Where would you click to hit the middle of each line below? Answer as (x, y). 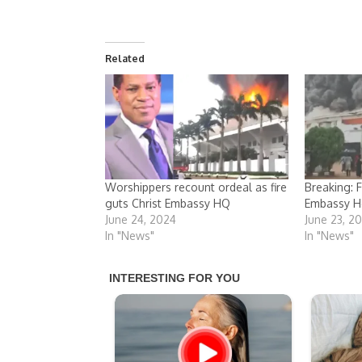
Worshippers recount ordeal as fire (196, 187)
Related (125, 59)
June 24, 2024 (141, 219)
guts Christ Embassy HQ (168, 203)
